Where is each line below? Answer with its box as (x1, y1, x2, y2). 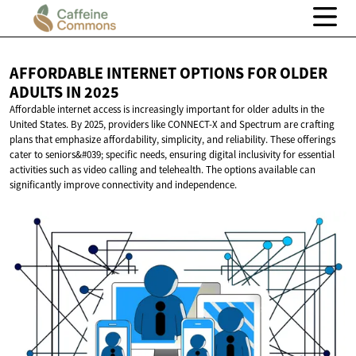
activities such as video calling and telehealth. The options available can (10, 163, 315, 177)
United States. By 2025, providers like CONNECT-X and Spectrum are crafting (10, 118, 335, 132)
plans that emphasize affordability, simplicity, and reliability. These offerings (10, 133, 335, 147)
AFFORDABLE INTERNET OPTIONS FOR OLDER (10, 63, 327, 84)
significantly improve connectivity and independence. (10, 178, 237, 192)
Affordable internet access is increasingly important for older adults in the (10, 103, 324, 117)
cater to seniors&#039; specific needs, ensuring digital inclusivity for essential (10, 148, 335, 162)
